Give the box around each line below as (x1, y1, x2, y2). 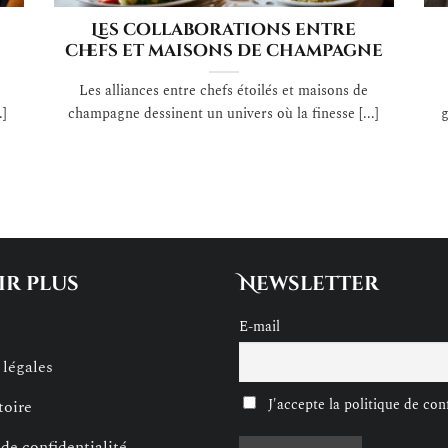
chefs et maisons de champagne (64, 40, 383, 63)
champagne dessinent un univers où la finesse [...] (68, 103, 380, 126)
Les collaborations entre (91, 19, 357, 42)
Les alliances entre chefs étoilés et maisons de (79, 80, 369, 103)
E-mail (239, 316, 280, 339)
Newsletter (239, 270, 379, 298)
